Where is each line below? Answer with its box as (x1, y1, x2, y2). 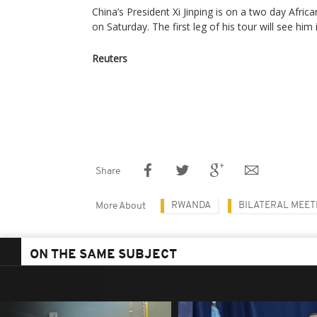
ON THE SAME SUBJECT (30, 248, 177, 262)
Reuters (92, 52, 127, 65)
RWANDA (171, 200, 211, 211)
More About (96, 201, 146, 212)
